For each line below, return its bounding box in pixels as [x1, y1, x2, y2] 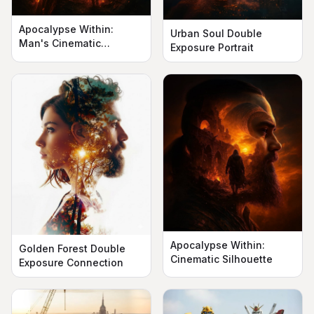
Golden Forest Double [19, 243, 125, 255]
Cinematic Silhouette [170, 252, 273, 265]
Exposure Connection [19, 257, 123, 269]
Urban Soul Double [170, 27, 262, 39]
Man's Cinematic [19, 36, 101, 49]
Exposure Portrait [170, 41, 254, 53]
